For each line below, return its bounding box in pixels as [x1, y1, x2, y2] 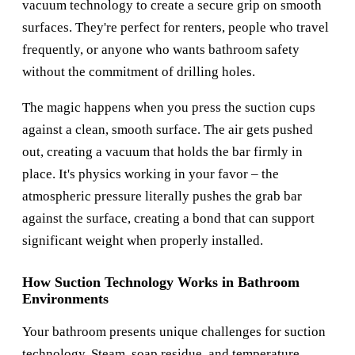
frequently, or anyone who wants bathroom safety [22, 42, 300, 58]
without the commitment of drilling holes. [22, 64, 255, 80]
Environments [22, 291, 109, 307]
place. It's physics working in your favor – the [22, 166, 279, 182]
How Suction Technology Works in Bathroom [22, 274, 300, 291]
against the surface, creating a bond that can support [22, 211, 315, 227]
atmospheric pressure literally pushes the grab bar [22, 189, 302, 204]
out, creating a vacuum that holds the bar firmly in [22, 144, 303, 160]
